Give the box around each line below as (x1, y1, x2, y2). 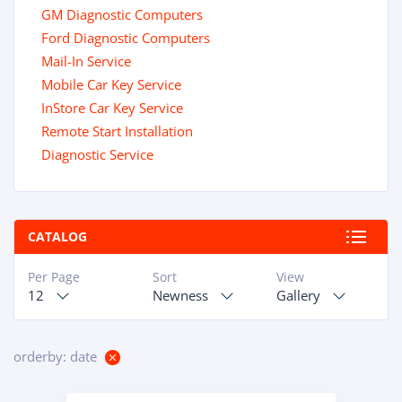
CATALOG (28, 228, 87, 245)
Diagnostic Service (41, 145, 153, 163)
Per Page (28, 268, 81, 285)
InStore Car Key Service (41, 99, 183, 117)
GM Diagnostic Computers (41, 5, 203, 23)
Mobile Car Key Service (41, 75, 181, 93)
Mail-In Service (41, 52, 131, 70)
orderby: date (13, 347, 97, 365)
